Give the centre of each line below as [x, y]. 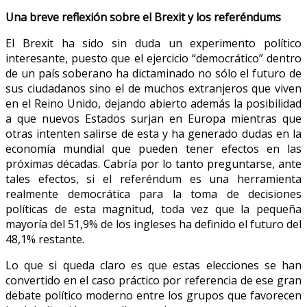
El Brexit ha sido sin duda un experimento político [153, 43]
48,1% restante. [45, 239]
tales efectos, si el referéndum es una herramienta [153, 179]
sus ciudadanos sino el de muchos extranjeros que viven [153, 88]
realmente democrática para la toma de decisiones [153, 194]
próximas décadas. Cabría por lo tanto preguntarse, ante [153, 163]
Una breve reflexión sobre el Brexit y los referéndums [143, 17]
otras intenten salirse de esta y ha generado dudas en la [153, 133]
